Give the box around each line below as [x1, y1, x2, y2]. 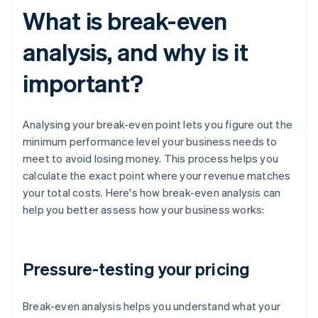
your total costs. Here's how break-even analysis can [23, 185, 281, 200]
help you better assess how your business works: [23, 202, 265, 217]
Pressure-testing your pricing [23, 258, 250, 280]
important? [23, 67, 143, 99]
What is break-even [23, 5, 228, 36]
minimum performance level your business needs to [23, 134, 278, 149]
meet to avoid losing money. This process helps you [23, 151, 279, 166]
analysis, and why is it [23, 36, 248, 67]
